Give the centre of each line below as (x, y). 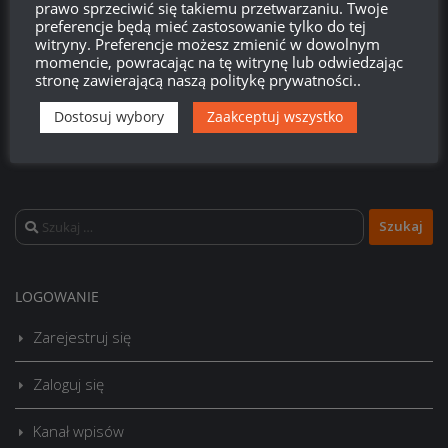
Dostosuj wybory (109, 116)
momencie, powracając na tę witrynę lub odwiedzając (219, 62)
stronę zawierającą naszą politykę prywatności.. (198, 80)
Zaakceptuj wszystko (275, 116)
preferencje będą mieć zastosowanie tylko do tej (200, 26)
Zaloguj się (68, 383)
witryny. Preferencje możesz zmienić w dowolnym (207, 44)
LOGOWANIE (57, 296)
